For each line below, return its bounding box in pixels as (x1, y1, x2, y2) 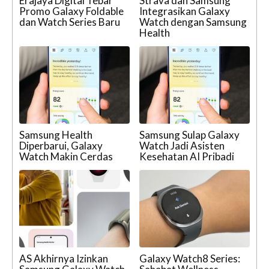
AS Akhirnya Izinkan (19, 252, 108, 265)
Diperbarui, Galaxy (19, 139, 103, 152)
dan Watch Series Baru (19, 16, 120, 29)
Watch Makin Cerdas (19, 150, 113, 163)
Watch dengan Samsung (139, 16, 247, 29)
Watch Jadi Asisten (139, 139, 225, 152)
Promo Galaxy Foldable (19, 5, 124, 18)
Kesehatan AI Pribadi (139, 150, 234, 163)
